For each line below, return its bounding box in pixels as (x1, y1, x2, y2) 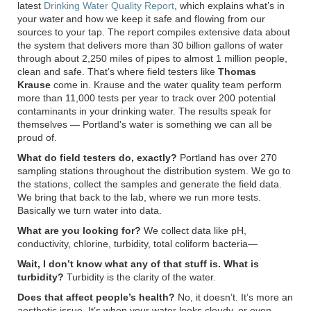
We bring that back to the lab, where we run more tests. (17, 192, 261, 203)
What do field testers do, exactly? (17, 152, 177, 164)
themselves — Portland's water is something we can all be (17, 119, 272, 131)
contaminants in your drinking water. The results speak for (17, 106, 271, 117)
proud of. (17, 132, 57, 144)
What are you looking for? (17, 225, 141, 237)
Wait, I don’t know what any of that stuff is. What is (17, 258, 259, 270)
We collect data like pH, (141, 225, 246, 237)
